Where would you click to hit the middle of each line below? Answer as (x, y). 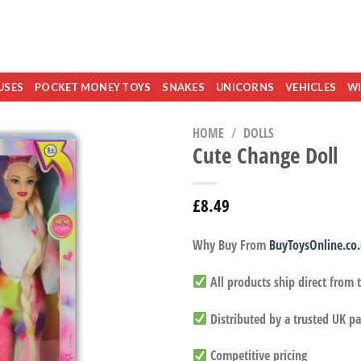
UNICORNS (245, 87)
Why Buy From (231, 245)
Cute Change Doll (265, 155)
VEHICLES (311, 87)
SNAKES (184, 87)
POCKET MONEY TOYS (93, 87)
